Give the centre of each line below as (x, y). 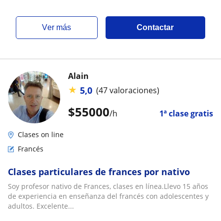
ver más (59, 27)
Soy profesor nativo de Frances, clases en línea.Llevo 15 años (108, 186)
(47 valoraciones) (128, 91)
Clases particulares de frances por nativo (99, 171)
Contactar (155, 27)
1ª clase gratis (186, 113)
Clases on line (41, 134)
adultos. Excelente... (41, 206)
